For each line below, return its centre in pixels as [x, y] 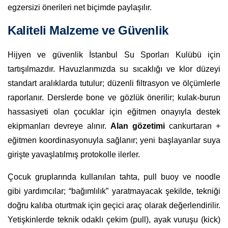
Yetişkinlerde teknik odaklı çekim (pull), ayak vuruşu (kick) [114, 219]
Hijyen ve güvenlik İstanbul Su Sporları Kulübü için [114, 54]
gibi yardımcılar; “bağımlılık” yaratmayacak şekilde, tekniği [114, 191]
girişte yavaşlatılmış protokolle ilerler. [74, 154]
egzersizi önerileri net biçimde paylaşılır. [80, 7]
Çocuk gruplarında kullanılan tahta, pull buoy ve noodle [114, 177]
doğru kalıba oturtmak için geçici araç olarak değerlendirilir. [114, 205]
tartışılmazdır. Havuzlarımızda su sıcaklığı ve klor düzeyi [114, 69]
